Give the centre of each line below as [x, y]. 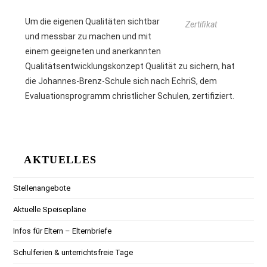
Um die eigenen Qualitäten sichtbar [93, 21]
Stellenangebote [42, 188]
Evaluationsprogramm [68, 96]
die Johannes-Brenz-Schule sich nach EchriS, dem [121, 81]
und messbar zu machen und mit [89, 36]
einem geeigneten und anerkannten [93, 51]
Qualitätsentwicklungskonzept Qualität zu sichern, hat [130, 66]
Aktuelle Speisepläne [50, 209]
